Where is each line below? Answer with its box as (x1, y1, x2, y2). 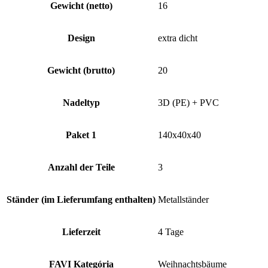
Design (67, 33, 95, 44)
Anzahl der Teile (47, 162, 115, 173)
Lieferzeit (62, 227, 100, 237)
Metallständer (158, 194, 209, 205)
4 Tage (158, 227, 184, 237)
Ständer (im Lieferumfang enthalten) (7, 194, 156, 205)
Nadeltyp (62, 98, 100, 108)
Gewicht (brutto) (47, 65, 115, 76)
